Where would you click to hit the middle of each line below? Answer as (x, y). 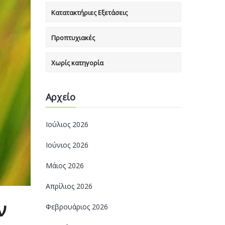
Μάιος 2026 (65, 165)
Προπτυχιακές (73, 38)
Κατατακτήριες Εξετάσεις (89, 13)
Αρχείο (61, 97)
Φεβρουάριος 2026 (77, 207)
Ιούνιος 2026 (67, 145)
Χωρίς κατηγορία (77, 63)
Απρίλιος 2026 (69, 186)
